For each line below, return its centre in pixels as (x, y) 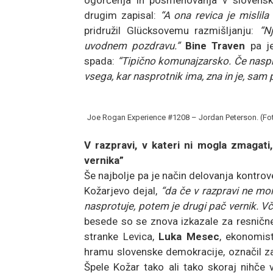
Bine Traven (215, 45)
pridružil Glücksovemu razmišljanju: (172, 30)
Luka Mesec (189, 236)
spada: (99, 61)
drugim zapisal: (122, 15)
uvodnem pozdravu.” (132, 45)
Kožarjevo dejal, (121, 190)
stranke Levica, (121, 236)
